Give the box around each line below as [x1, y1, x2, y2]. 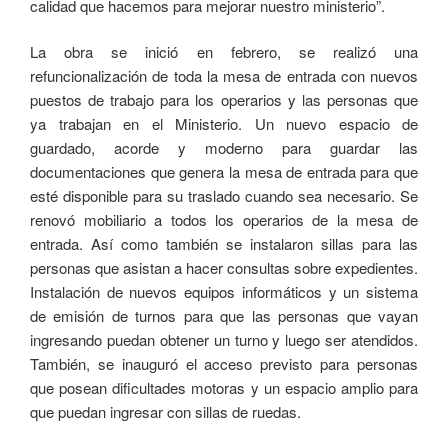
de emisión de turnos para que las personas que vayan [30, 305, 418, 327]
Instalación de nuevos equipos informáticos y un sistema [30, 281, 418, 303]
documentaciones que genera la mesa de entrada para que [30, 161, 418, 183]
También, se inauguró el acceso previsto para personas [30, 353, 418, 375]
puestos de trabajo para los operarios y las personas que [30, 89, 418, 111]
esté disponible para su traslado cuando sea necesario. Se [30, 185, 418, 207]
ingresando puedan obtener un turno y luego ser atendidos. [30, 329, 418, 351]
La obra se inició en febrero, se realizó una [30, 41, 418, 63]
